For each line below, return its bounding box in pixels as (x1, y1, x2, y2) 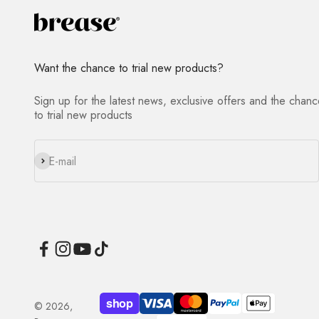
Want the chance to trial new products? (34, 60, 224, 76)
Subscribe (33, 152, 81, 169)
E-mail (48, 152, 76, 169)
